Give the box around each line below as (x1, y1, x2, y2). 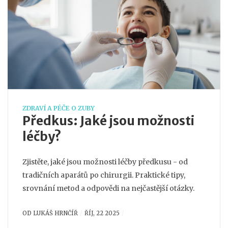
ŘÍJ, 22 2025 (84, 210, 120, 217)
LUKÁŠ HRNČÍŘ (33, 210, 78, 217)
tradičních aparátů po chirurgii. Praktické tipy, (22, 170, 185, 180)
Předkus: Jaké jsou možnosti (22, 112, 195, 129)
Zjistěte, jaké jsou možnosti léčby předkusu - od (22, 157, 188, 166)
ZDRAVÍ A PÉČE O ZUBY (22, 104, 95, 112)
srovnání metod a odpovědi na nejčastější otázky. (22, 183, 194, 193)
